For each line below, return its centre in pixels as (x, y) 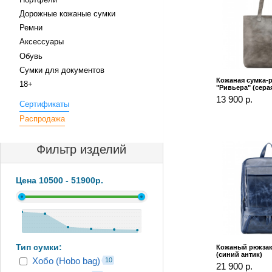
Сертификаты (44, 104)
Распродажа (42, 118)
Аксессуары (41, 42)
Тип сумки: (39, 247)
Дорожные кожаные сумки (67, 14)
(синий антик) (239, 255)
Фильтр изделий (82, 149)
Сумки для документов (62, 70)
